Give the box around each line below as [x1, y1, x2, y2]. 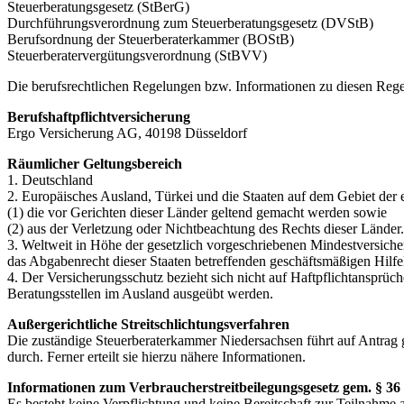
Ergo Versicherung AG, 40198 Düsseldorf [7, 124, 247, 141]
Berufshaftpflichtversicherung [7, 108, 190, 124]
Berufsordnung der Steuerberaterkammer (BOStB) [7, 31, 294, 47]
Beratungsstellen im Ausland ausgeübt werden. [7, 285, 273, 301]
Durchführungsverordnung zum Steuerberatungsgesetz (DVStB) [7, 14, 373, 31]
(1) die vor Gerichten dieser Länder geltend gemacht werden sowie [7, 204, 387, 220]
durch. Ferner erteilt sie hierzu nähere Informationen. [7, 348, 306, 364]
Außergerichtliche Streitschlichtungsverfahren [7, 316, 289, 332]
